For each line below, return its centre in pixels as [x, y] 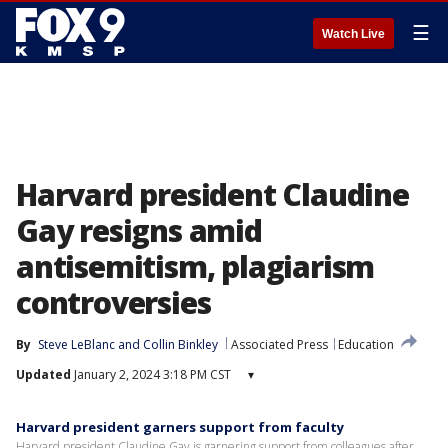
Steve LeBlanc [76, 344]
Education [366, 344]
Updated [43, 374]
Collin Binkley [180, 344]
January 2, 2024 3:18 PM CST [151, 374]
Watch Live [353, 34]
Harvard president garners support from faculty [180, 427]
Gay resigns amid [139, 230]
